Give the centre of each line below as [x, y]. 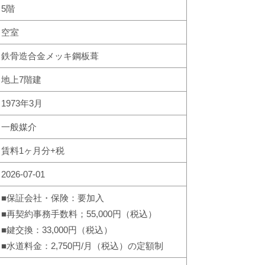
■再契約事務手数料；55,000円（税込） [79, 214]
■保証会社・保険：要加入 [53, 198]
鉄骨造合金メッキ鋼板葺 [50, 56]
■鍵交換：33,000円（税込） [57, 230]
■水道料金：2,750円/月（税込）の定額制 [82, 246]
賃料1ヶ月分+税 [33, 151]
